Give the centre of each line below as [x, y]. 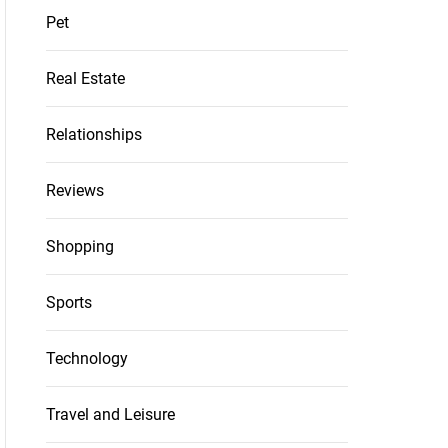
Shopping [79, 246]
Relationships [93, 134]
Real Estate [85, 78]
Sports [68, 302]
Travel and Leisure [110, 414]
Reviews [74, 190]
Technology [86, 358]
